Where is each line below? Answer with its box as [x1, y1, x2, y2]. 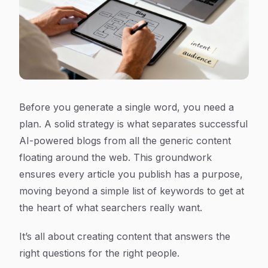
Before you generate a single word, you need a [19, 101, 234, 113]
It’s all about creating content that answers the [19, 230, 230, 242]
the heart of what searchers [19, 202, 150, 214]
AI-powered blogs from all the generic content [19, 135, 231, 147]
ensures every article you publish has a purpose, [19, 168, 243, 180]
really [150, 202, 175, 214]
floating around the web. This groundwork [19, 151, 212, 163]
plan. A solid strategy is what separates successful [19, 118, 248, 130]
